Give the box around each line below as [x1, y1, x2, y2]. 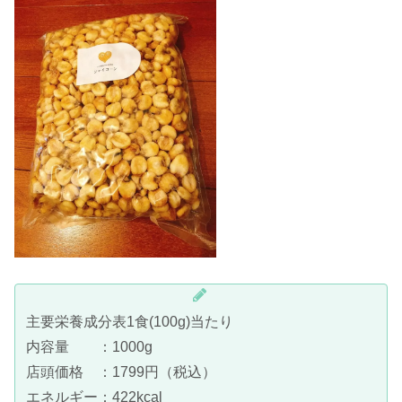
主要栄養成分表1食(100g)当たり [26, 313, 233, 329]
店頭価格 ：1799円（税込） [26, 363, 216, 380]
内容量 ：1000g [26, 338, 153, 354]
